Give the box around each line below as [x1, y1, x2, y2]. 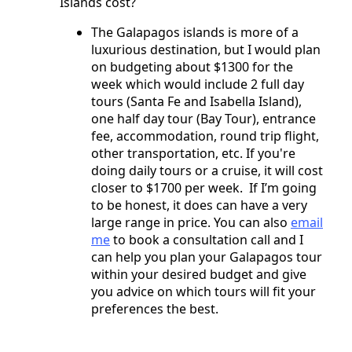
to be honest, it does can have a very [91, 196, 307, 214]
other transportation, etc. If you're [91, 144, 295, 162]
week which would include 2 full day [91, 75, 304, 93]
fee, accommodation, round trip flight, [91, 126, 319, 145]
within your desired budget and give [91, 265, 306, 283]
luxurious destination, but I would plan [91, 40, 321, 58]
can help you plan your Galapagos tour [91, 247, 322, 266]
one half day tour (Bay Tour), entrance [91, 109, 316, 127]
